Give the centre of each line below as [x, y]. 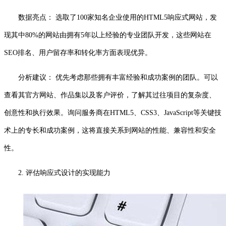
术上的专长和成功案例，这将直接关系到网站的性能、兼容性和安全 [110, 130]
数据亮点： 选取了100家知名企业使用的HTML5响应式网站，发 [118, 17]
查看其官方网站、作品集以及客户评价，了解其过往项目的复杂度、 [110, 95]
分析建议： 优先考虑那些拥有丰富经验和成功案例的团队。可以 [118, 77]
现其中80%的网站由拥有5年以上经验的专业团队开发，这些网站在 [108, 35]
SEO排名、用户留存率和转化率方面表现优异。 [78, 52]
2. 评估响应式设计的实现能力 [64, 173]
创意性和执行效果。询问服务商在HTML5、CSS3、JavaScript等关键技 [113, 112]
